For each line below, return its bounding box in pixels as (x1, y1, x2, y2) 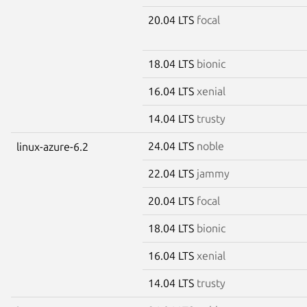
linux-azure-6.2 (16, 140, 88, 153)
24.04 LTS (148, 139, 197, 152)
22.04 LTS (148, 167, 197, 180)
